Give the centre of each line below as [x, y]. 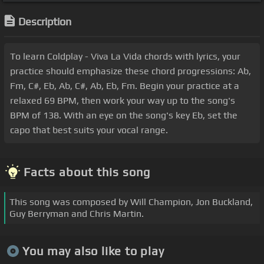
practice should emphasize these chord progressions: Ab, [131, 71]
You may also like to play [93, 250]
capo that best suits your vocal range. [89, 130]
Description [45, 22]
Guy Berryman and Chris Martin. [77, 214]
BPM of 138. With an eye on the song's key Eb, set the [124, 115]
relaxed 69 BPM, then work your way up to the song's [123, 101]
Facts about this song [87, 172]
